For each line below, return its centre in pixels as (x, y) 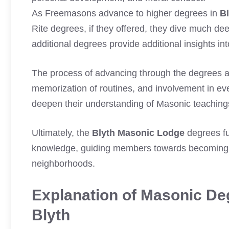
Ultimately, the (62, 133)
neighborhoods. (63, 164)
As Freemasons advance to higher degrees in (126, 13)
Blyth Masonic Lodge (138, 133)
